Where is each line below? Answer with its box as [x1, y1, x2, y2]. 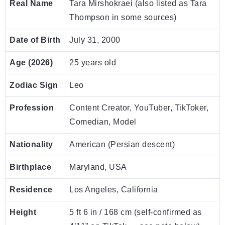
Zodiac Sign [10, 81, 58, 90]
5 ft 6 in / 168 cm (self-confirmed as [69, 208, 202, 217]
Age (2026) [10, 58, 53, 67]
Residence [10, 185, 53, 194]
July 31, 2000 [69, 36, 121, 45]
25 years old [69, 58, 116, 67]
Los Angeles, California [69, 185, 158, 194]
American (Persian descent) [69, 140, 175, 149]
